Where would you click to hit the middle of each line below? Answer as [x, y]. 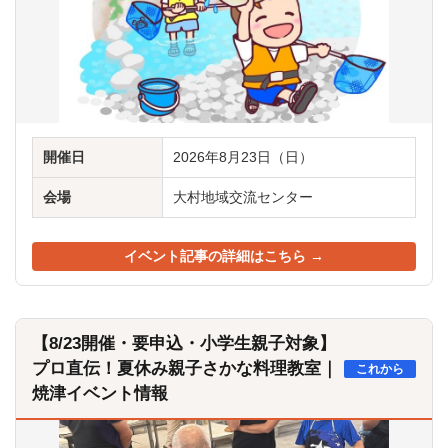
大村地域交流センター [243, 197]
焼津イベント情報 [100, 393]
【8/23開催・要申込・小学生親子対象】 [184, 343]
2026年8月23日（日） [243, 157]
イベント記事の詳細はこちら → [224, 256]
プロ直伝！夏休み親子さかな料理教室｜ [185, 368]
